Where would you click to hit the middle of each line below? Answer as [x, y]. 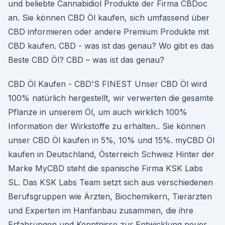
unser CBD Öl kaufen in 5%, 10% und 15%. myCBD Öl [111, 140]
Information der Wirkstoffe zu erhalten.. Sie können [107, 126]
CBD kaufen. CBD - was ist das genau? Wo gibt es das [111, 46]
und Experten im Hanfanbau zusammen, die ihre [101, 210]
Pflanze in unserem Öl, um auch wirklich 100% [98, 112]
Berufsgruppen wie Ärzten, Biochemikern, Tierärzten [110, 196]
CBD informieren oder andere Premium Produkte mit [108, 32]
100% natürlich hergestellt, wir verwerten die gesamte [111, 98]
